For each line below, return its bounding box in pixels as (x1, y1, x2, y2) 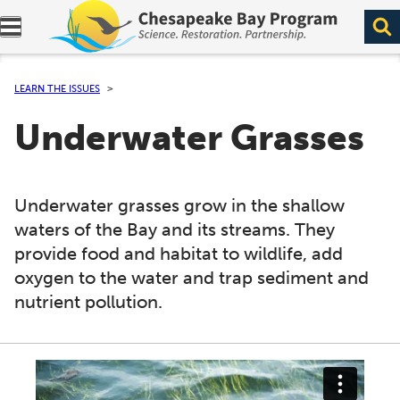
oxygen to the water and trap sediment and (14, 267, 369, 288)
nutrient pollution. (14, 291, 162, 312)
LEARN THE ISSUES (14, 82, 100, 95)
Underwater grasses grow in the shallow (14, 195, 345, 216)
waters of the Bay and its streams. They (14, 219, 335, 240)
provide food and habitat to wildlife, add (14, 243, 343, 264)
